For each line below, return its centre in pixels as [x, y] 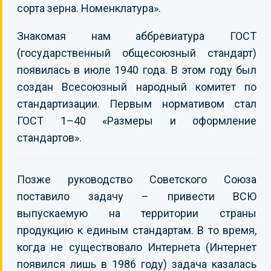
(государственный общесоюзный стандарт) [137, 53]
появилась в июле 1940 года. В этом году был [137, 70]
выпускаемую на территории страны [137, 213]
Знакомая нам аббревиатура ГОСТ [137, 36]
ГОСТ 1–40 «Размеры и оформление [137, 121]
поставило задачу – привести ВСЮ [137, 196]
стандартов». [49, 138]
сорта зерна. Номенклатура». [89, 8]
